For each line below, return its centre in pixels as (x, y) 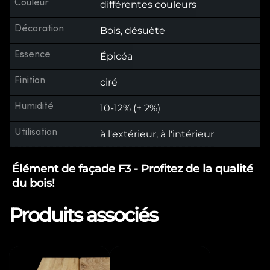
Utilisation (36, 132)
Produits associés (83, 215)
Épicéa (116, 56)
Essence (33, 54)
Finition (30, 80)
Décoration (39, 28)
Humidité (34, 106)
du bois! (33, 183)
